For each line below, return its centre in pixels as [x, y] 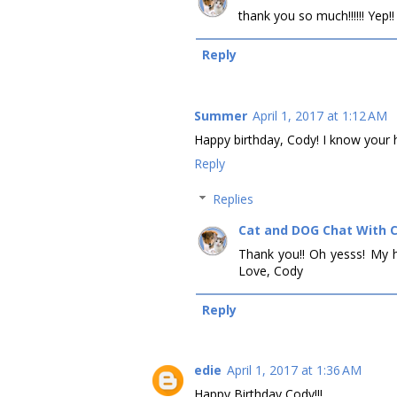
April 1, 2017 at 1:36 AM [294, 370]
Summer [221, 115]
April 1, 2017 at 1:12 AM [320, 115]
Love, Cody [271, 270]
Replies [234, 198]
